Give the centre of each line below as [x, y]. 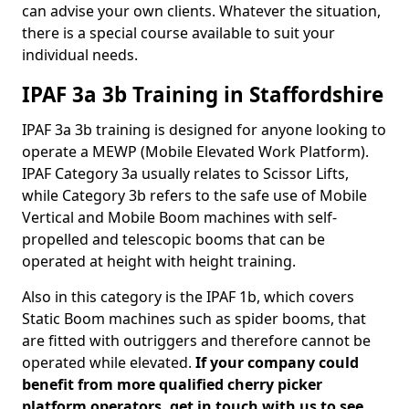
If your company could [277, 362]
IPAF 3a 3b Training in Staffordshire [203, 94]
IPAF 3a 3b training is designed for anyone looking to [204, 130]
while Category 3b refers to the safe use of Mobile [194, 195]
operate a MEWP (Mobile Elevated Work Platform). [195, 152]
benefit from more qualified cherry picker [172, 384]
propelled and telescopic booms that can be [173, 239]
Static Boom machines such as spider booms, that [194, 319]
